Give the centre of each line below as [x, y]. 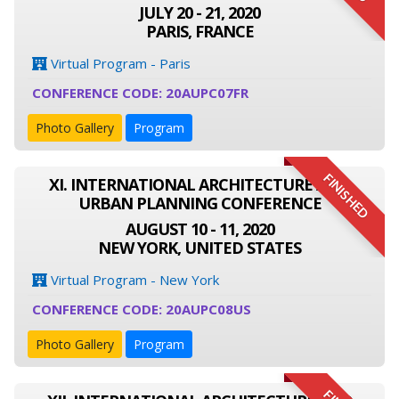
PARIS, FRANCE [199, 31]
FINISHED [346, 197]
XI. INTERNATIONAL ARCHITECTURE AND [199, 184]
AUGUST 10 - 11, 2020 [199, 229]
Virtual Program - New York [133, 280]
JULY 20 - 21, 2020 [199, 12]
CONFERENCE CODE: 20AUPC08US [142, 309]
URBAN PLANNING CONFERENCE [199, 203]
